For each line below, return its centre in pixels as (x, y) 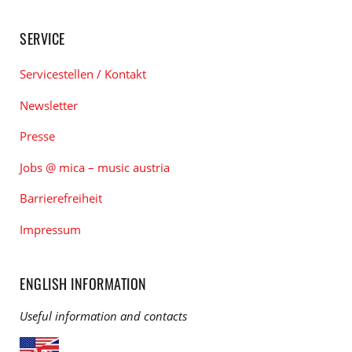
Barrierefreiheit (61, 198)
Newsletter (49, 105)
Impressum (50, 229)
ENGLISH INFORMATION (83, 283)
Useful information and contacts (103, 315)
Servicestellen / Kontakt (83, 74)
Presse (37, 136)
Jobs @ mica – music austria (95, 167)
